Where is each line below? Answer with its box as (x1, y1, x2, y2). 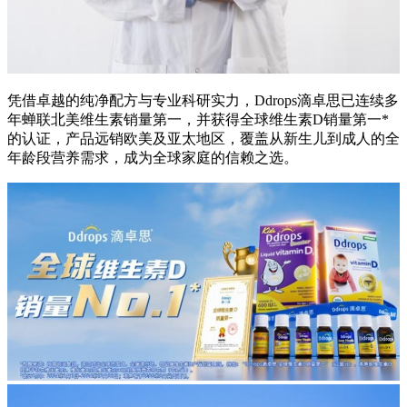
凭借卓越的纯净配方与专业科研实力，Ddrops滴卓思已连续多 (7, 92, 399, 108)
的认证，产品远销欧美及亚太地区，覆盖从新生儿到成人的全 (7, 130, 400, 146)
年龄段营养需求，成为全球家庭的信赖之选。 (7, 149, 298, 165)
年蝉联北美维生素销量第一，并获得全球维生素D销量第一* (7, 111, 389, 127)
